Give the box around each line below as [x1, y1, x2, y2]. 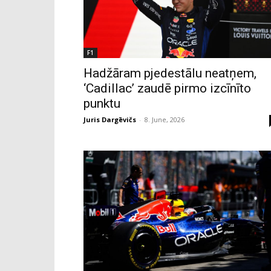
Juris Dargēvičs [83, 115, 136, 125]
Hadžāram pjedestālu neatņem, [83, 66, 256, 81]
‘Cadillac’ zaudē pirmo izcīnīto [83, 81, 251, 96]
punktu [83, 96, 120, 111]
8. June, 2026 [145, 115, 184, 125]
